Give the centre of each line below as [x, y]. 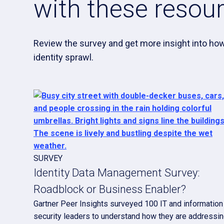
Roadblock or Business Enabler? [110, 189]
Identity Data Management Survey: [116, 173]
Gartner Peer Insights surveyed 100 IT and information [128, 204]
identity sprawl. [63, 57]
